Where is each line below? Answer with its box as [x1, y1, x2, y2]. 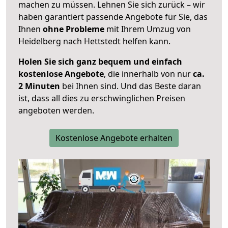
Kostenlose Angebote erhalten [55, 132, 173, 144]
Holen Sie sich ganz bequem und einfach [18, 56, 182, 68]
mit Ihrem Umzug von [104, 23, 191, 35]
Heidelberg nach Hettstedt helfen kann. [18, 36, 170, 47]
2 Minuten [18, 80, 60, 92]
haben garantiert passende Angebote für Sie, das [18, 11, 208, 23]
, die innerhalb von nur [104, 68, 193, 80]
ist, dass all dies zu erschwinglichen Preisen [18, 93, 185, 104]
